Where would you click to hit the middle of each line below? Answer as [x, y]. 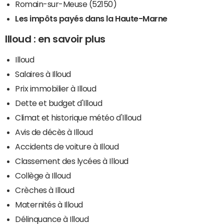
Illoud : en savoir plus [55, 39]
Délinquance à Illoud [52, 219]
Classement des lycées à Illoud [72, 161]
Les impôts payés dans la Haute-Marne [91, 18]
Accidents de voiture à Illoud [67, 146]
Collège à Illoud [43, 175]
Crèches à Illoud [45, 190]
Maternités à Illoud [49, 204]
